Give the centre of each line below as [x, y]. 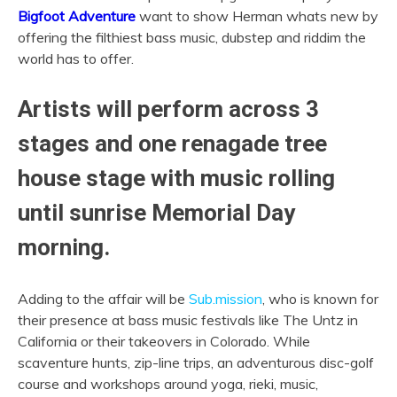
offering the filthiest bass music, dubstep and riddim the [192, 37]
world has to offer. [76, 58]
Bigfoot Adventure [77, 16]
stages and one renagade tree [172, 143]
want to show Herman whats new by [257, 16]
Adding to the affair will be [103, 298]
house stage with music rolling [176, 178]
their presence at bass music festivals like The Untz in [188, 319]
